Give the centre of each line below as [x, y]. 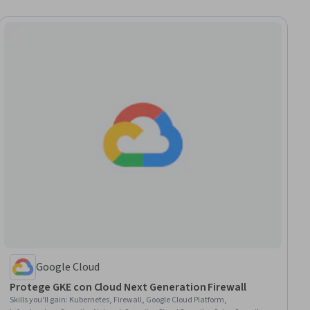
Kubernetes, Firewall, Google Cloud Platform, [148, 300]
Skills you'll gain [38, 300]
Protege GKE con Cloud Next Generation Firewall [128, 287]
